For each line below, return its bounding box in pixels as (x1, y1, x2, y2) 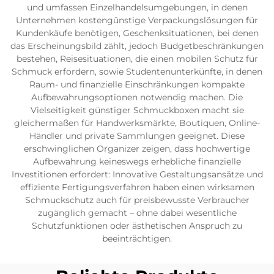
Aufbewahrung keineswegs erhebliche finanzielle (33, 156, 241, 167)
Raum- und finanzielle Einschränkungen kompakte (29, 79, 245, 90)
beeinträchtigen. (102, 233, 172, 244)
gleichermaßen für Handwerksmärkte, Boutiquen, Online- (14, 117, 260, 128)
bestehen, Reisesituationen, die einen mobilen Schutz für (16, 53, 258, 64)
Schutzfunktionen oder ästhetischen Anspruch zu (32, 220, 242, 231)
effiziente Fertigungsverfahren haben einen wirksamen (20, 182, 254, 193)
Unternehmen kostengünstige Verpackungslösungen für (16, 15, 258, 26)
